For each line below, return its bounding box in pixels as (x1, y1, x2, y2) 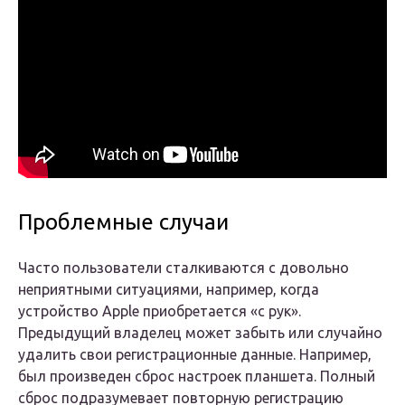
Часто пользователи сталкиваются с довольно (18, 259, 349, 277)
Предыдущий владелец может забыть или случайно (18, 325, 382, 342)
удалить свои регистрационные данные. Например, (18, 346, 372, 363)
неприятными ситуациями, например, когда (18, 281, 319, 298)
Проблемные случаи (18, 210, 229, 235)
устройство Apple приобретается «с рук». (18, 303, 301, 320)
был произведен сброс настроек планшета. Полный (18, 368, 375, 385)
